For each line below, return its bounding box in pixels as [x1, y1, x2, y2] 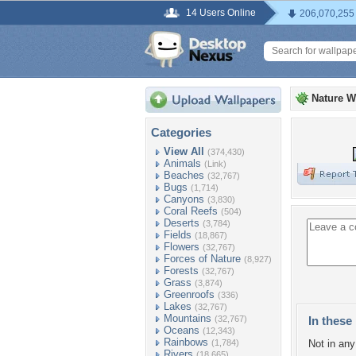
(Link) [204, 159, 226, 168]
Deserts [164, 217, 199, 229]
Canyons [164, 193, 204, 205]
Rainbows [164, 336, 208, 348]
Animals [164, 157, 201, 169]
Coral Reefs [164, 205, 218, 217]
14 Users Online [186, 7, 256, 18]
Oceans [164, 324, 199, 336]
